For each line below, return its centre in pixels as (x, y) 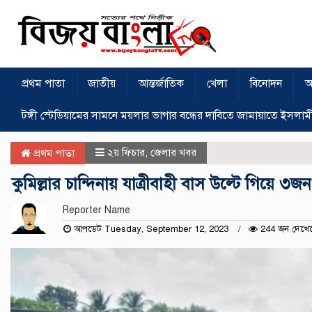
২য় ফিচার (126, 152)
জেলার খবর (173, 152)
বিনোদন (266, 83)
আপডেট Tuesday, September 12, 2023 (151, 229)
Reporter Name (96, 210)
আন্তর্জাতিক (161, 83)
